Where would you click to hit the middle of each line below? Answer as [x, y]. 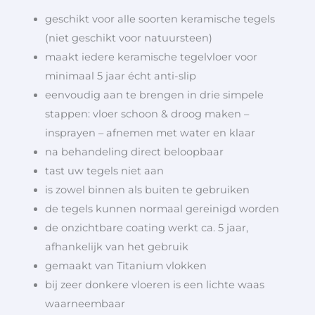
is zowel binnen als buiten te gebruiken [147, 190]
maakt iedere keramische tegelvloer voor [151, 57]
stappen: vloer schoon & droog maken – [147, 114]
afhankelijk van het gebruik [116, 247]
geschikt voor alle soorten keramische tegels [160, 19]
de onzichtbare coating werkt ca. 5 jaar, [146, 228]
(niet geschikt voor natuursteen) [128, 38]
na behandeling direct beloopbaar [134, 152]
